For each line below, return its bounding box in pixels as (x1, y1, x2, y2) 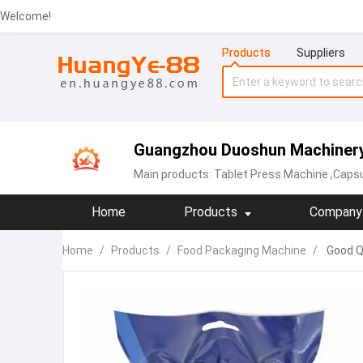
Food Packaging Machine (177, 244, 306, 257)
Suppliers (296, 46, 345, 59)
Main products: (134, 168, 214, 181)
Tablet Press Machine (214, 168, 328, 181)
